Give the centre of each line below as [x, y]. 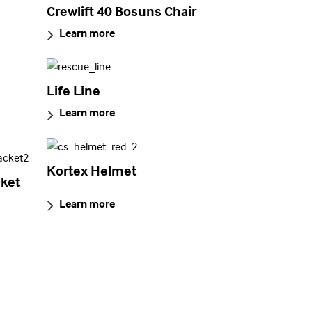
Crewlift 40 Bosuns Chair [121, 11]
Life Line [73, 91]
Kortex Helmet [91, 170]
